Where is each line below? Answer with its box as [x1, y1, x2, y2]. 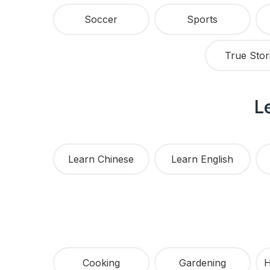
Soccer [84, 13, 118, 26]
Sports [187, 13, 218, 26]
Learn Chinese [68, 153, 134, 166]
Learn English [171, 153, 234, 166]
